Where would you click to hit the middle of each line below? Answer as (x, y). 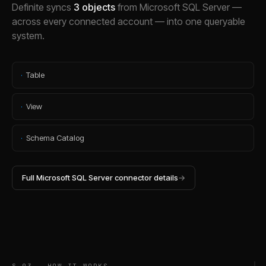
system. (28, 35)
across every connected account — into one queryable (129, 21)
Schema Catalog (55, 137)
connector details (145, 177)
